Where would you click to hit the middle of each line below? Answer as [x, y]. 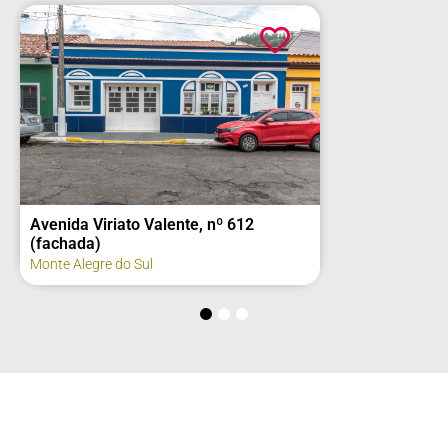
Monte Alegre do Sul [91, 264]
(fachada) [65, 244]
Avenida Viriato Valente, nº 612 [142, 225]
